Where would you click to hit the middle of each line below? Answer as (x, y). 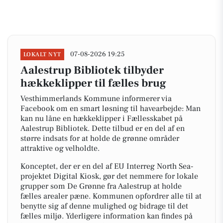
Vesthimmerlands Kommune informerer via (96, 99)
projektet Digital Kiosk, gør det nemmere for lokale (109, 176)
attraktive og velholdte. (60, 148)
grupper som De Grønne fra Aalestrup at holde (101, 186)
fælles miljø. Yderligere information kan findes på (107, 216)
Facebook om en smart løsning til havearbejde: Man (111, 109)
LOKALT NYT (42, 55)
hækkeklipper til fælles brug (93, 83)
